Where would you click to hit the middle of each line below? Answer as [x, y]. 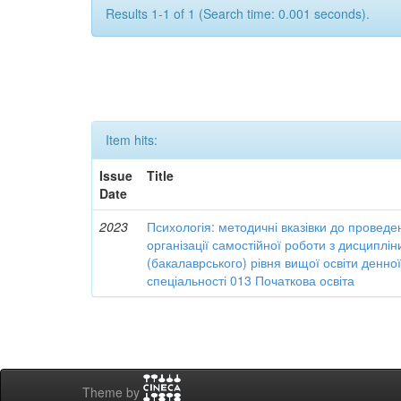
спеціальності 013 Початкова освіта [251, 280]
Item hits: [132, 140]
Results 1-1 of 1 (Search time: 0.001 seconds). [238, 13]
